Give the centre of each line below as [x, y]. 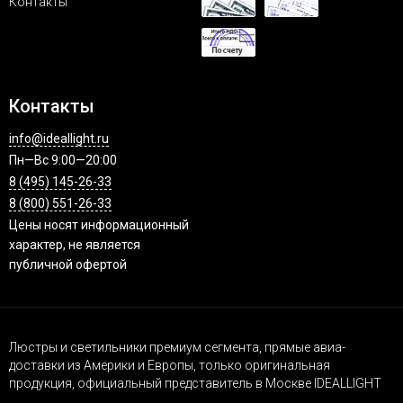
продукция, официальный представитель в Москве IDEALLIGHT [195, 383]
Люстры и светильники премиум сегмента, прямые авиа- [177, 347]
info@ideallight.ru [59, 139]
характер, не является [75, 245]
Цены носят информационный [99, 225]
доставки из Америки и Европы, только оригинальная [170, 365]
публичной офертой [68, 264]
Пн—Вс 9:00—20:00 [63, 160]
